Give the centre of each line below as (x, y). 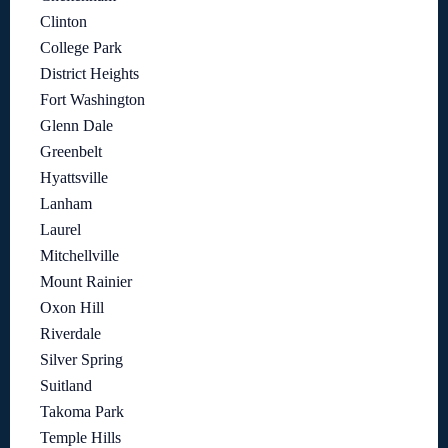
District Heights (89, 74)
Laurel (60, 230)
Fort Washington (92, 100)
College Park (81, 48)
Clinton (63, 22)
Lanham (66, 204)
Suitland (66, 386)
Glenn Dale (76, 126)
